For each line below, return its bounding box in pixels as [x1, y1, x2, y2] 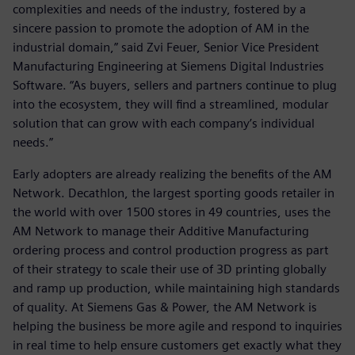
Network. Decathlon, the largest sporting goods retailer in [13, 185, 334, 200]
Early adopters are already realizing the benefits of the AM [13, 166, 332, 181]
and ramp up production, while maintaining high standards [13, 280, 340, 296]
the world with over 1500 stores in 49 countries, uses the [13, 204, 330, 219]
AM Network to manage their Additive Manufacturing [13, 223, 309, 239]
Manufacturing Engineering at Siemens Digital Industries [13, 58, 324, 74]
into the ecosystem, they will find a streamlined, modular [13, 96, 329, 112]
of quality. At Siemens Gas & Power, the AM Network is [13, 299, 317, 315]
